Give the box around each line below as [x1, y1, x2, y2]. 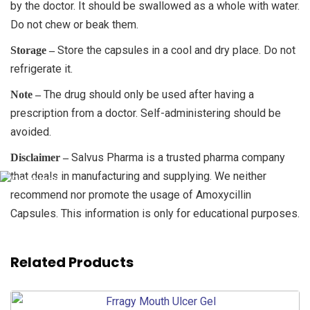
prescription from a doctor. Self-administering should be [10, 106, 281, 120]
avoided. [10, 125, 51, 138]
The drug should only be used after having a [41, 87, 254, 101]
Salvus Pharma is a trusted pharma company [69, 150, 285, 164]
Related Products [10, 252, 134, 272]
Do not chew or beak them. [10, 17, 138, 31]
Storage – [10, 44, 55, 56]
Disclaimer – [10, 151, 69, 163]
